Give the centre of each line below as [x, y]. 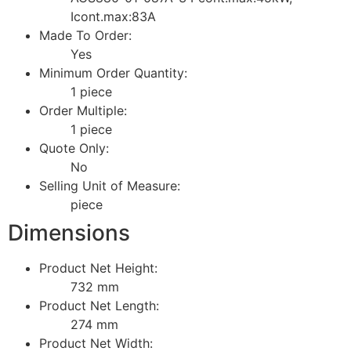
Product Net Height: [98, 268]
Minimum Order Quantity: [113, 72]
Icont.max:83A [113, 16]
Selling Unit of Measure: [110, 185]
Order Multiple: [83, 110]
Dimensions [69, 232]
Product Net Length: [99, 305]
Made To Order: [85, 35]
